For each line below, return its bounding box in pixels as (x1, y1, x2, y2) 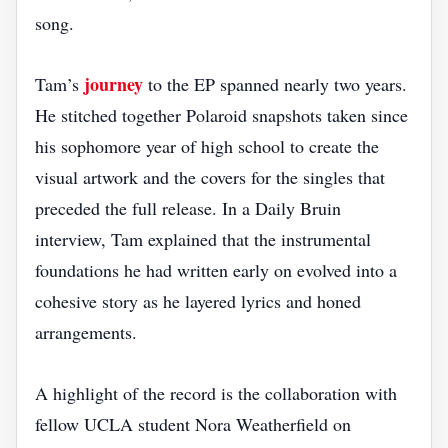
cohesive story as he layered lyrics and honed (35, 289, 361, 313)
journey (84, 71, 143, 97)
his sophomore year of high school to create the (35, 134, 379, 158)
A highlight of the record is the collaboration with (35, 381, 397, 405)
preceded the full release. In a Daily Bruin (35, 196, 341, 220)
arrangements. (35, 320, 137, 344)
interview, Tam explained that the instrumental (35, 227, 371, 251)
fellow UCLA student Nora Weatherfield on (35, 412, 351, 436)
